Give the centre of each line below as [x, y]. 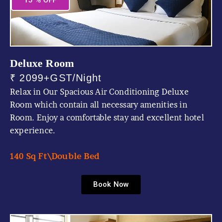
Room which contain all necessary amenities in [99, 105]
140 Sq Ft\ [31, 156]
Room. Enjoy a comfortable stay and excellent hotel [107, 117]
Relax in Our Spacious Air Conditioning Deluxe [99, 92]
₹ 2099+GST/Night [56, 78]
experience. [33, 130]
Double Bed [75, 156]
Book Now [111, 185]
